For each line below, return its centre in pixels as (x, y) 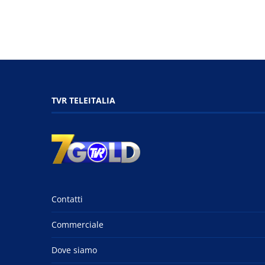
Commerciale (77, 224)
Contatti (67, 199)
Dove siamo (74, 250)
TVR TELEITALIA (83, 100)
